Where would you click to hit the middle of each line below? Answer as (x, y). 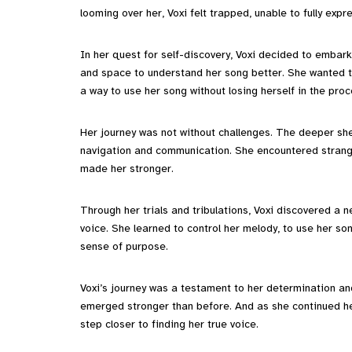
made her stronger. (127, 168)
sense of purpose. (124, 246)
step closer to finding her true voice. (169, 324)
